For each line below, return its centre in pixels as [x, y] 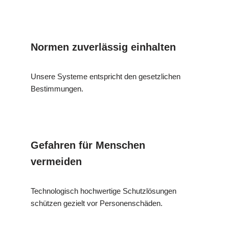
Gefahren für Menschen [88, 145]
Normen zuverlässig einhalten [103, 47]
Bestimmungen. [57, 89]
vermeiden [56, 162]
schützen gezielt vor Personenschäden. [97, 203]
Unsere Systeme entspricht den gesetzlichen [106, 77]
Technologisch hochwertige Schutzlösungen [104, 191]
